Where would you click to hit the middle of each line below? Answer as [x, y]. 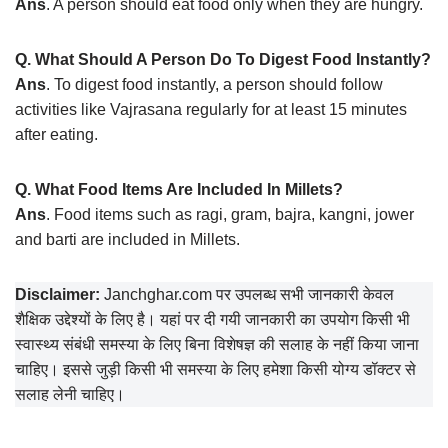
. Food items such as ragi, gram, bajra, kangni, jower [230, 215]
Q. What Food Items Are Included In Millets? [179, 190]
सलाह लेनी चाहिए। [70, 395]
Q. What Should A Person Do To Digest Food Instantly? [223, 60]
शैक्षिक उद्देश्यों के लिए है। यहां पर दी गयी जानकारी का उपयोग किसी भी [212, 320]
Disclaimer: [57, 295]
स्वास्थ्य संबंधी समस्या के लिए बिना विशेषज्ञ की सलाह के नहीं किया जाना [217, 345]
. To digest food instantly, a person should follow [214, 85]
